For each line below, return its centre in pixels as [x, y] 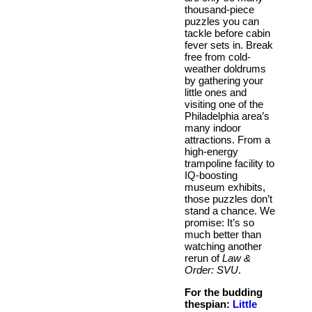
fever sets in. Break [229, 45]
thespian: [207, 304]
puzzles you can [222, 21]
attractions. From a [227, 139]
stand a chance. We [230, 210]
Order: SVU [211, 270]
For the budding [224, 292]
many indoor [213, 127]
